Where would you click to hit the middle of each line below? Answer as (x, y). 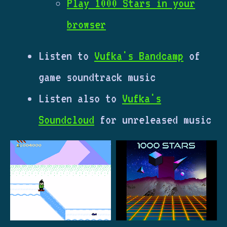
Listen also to (80, 98)
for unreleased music (153, 119)
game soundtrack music (97, 77)
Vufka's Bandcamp (139, 55)
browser (86, 24)
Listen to (66, 55)
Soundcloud (66, 119)
